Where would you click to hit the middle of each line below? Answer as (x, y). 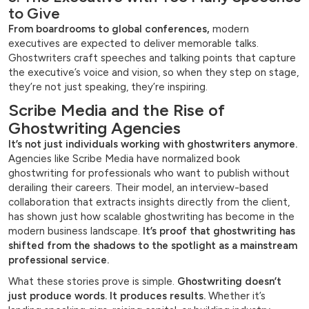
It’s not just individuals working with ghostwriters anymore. (153, 144)
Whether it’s (236, 296)
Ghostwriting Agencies (94, 128)
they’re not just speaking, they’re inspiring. (108, 87)
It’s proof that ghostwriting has (219, 231)
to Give (34, 14)
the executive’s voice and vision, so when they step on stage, (153, 73)
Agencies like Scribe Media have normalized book (124, 159)
